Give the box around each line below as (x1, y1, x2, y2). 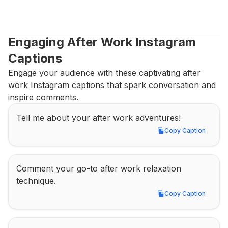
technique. (16, 176, 56, 186)
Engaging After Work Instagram (8, 35, 196, 49)
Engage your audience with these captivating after (8, 68, 201, 78)
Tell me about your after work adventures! (16, 112, 181, 123)
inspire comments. (8, 92, 78, 102)
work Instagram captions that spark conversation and (8, 80, 216, 90)
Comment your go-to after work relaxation (16, 163, 181, 174)
